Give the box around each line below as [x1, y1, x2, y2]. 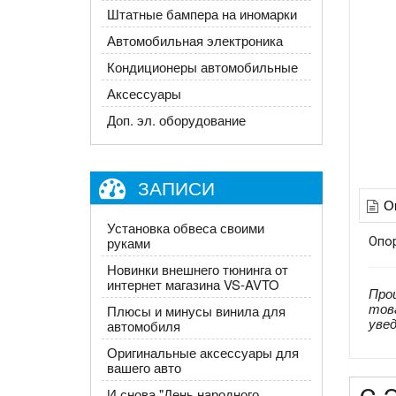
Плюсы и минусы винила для [106, 301, 286, 320]
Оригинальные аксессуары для [106, 343, 299, 362]
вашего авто [106, 358, 181, 377]
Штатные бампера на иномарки [106, 4, 297, 23]
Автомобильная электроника [106, 31, 283, 49]
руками [106, 233, 150, 252]
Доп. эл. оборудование [106, 110, 246, 129]
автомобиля [106, 316, 180, 335]
